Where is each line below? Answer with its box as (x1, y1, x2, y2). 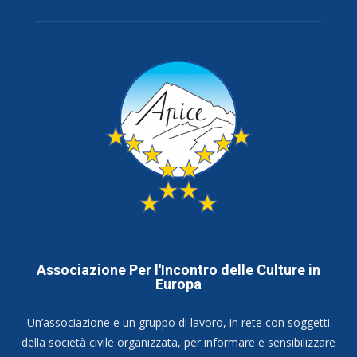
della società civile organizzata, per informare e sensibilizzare (22, 335, 335, 351)
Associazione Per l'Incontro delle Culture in (37, 261, 320, 279)
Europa (155, 276, 202, 293)
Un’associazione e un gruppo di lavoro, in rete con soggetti (27, 315, 330, 331)
